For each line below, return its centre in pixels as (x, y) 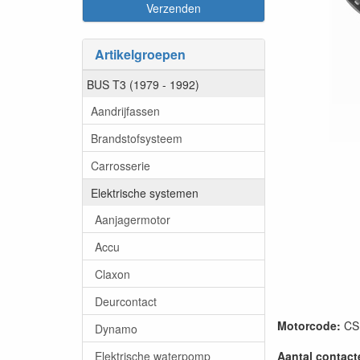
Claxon (112, 274)
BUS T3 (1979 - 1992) (143, 84)
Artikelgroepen (140, 54)
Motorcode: (309, 325)
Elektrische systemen (145, 192)
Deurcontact (126, 301)
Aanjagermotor (133, 219)
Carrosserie (121, 165)
